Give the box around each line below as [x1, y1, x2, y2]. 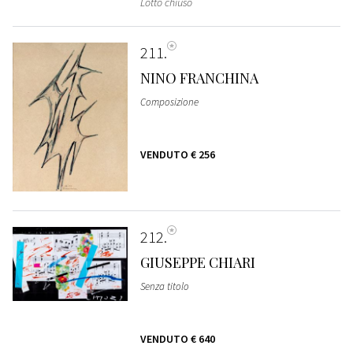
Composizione [139, 95, 199, 109]
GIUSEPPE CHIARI [139, 252, 255, 272]
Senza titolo [139, 279, 189, 293]
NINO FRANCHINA [139, 68, 258, 87]
